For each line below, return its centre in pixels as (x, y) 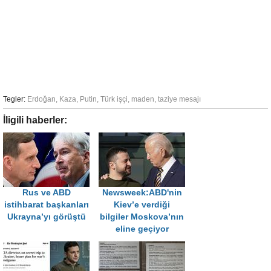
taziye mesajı (179, 100)
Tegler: (14, 100)
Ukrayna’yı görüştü (46, 217)
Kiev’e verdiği (142, 205)
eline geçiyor (142, 229)
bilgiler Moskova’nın (142, 217)
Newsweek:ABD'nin (142, 193)
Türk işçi (114, 100)
